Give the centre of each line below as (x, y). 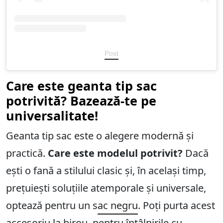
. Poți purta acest (176, 206)
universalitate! (52, 116)
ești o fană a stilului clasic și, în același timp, (106, 171)
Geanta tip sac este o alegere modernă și (100, 136)
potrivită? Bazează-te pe (81, 101)
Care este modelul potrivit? (116, 153)
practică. (27, 153)
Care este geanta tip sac (81, 86)
